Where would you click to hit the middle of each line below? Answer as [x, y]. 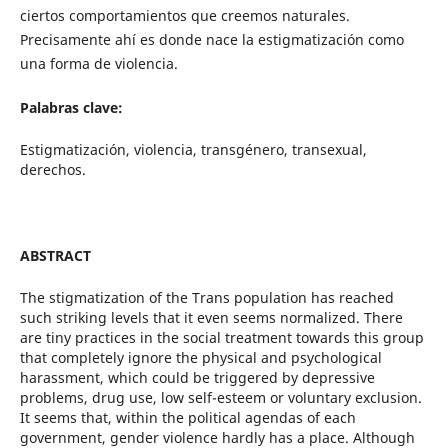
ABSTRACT [55, 256]
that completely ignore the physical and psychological [200, 358]
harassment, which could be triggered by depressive [197, 378]
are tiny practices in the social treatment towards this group [221, 338]
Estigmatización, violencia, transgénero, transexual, [193, 150]
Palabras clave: [71, 108]
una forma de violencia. [98, 64]
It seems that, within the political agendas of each [187, 418]
